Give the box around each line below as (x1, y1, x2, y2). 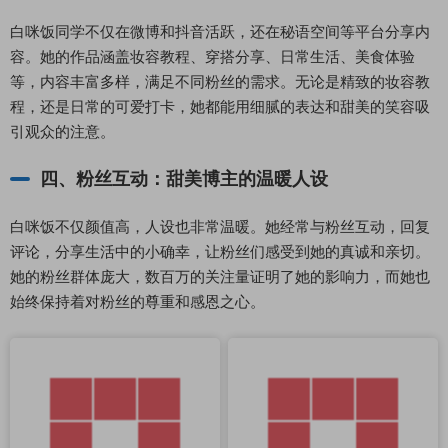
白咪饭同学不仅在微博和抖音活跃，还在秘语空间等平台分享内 (10, 22, 430, 41)
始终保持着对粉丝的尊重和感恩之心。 (10, 292, 265, 311)
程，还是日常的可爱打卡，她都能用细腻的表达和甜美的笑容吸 (10, 97, 430, 116)
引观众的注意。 (10, 122, 115, 141)
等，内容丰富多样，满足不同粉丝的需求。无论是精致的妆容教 (10, 72, 430, 91)
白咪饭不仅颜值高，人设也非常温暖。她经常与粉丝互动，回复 (10, 217, 430, 236)
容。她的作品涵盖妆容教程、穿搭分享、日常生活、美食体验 (10, 47, 415, 66)
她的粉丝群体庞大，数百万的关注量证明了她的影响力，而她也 (10, 267, 430, 286)
